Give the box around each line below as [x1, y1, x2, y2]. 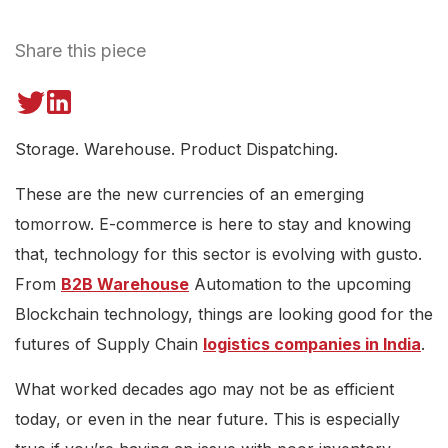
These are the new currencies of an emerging [15, 184, 364, 205]
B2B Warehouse [61, 274, 189, 295]
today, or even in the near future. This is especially [15, 409, 400, 430]
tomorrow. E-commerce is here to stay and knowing [15, 214, 411, 235]
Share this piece [15, 40, 146, 62]
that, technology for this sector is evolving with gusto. [15, 244, 422, 265]
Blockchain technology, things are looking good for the [15, 304, 433, 325]
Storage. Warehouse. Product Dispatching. [15, 139, 338, 160]
